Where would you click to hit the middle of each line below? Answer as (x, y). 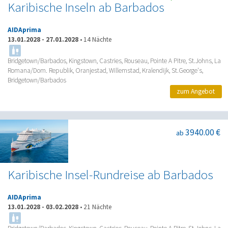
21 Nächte (97, 207)
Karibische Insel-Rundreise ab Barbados (110, 175)
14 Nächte (97, 39)
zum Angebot (196, 92)
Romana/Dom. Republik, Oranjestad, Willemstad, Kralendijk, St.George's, (105, 70)
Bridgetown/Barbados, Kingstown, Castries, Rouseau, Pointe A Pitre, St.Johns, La (114, 61)
